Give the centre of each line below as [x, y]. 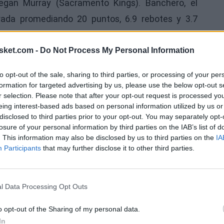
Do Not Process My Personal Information [117, 50]
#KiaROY [36, 59]
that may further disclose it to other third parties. [118, 148]
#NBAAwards [88, 59]
